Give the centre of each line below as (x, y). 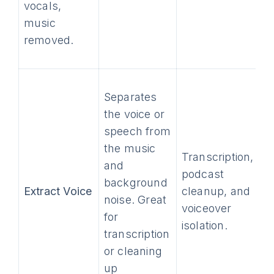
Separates (130, 97)
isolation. (204, 225)
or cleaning (133, 251)
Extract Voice (58, 191)
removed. (49, 40)
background (135, 183)
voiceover (206, 208)
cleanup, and (216, 191)
